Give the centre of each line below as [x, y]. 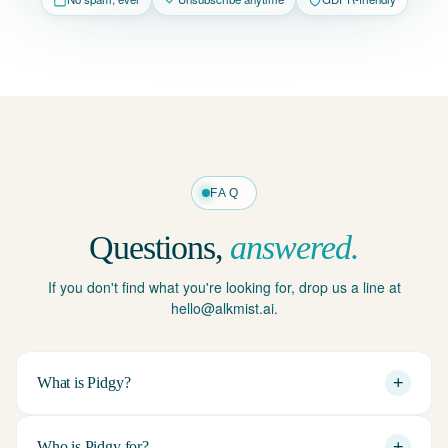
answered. [295, 247]
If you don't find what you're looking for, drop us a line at [224, 287]
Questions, [159, 247]
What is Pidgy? [84, 382]
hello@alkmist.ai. [224, 308]
